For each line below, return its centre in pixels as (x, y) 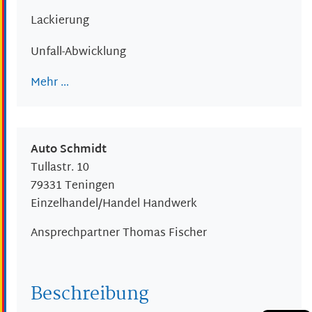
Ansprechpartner (75, 234)
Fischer (188, 234)
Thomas (144, 234)
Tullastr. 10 (60, 169)
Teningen (90, 187)
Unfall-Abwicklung (78, 52)
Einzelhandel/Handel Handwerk (114, 205)
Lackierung (60, 22)
